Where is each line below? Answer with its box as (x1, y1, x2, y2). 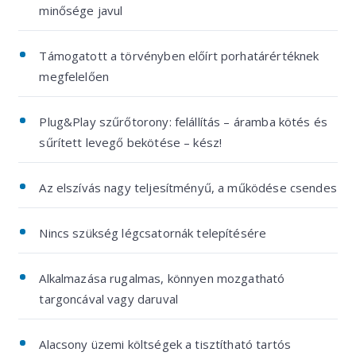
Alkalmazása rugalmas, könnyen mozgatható (39, 270, 285, 286)
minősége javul (39, 2, 123, 18)
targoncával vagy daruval (39, 291, 178, 307)
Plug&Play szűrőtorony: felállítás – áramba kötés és (39, 114, 328, 130)
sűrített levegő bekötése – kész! (39, 134, 222, 150)
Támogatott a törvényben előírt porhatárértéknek (39, 48, 319, 64)
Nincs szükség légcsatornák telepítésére (39, 225, 267, 241)
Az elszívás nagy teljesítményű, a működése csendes (39, 180, 337, 195)
